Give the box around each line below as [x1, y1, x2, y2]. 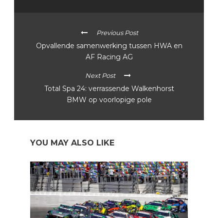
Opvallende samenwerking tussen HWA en [36, 41, 182, 51]
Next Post [85, 72, 115, 80]
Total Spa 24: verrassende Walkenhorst [44, 84, 174, 93]
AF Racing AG [86, 53, 133, 62]
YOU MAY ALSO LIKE [30, 138, 114, 148]
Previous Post [96, 29, 138, 37]
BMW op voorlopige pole [66, 95, 152, 105]
